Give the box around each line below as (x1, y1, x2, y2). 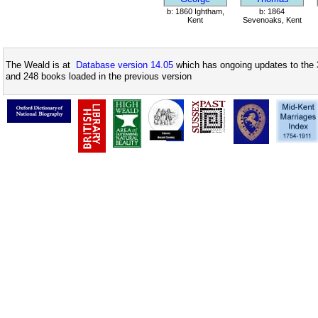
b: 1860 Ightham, (166, 7, 224, 16)
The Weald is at (6, 60, 76, 71)
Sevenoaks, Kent (242, 16, 302, 24)
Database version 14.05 (76, 60, 173, 71)
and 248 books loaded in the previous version (6, 71, 192, 82)
